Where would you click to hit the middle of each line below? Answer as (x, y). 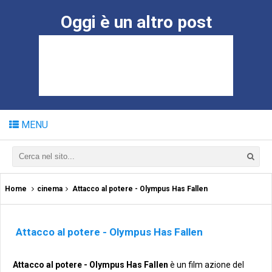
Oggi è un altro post (136, 22)
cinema (50, 189)
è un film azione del (206, 265)
